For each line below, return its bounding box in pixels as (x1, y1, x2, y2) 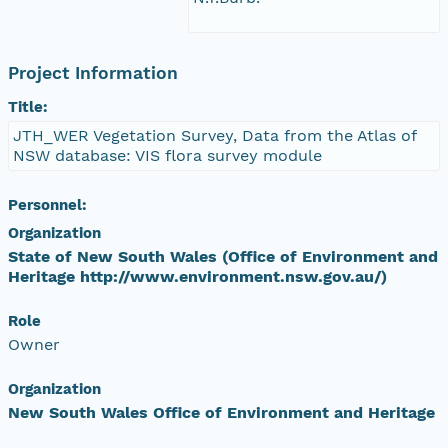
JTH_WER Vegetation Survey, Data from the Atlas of (13, 125, 417, 145)
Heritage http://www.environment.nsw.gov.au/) (8, 266, 387, 286)
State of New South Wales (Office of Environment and (8, 246, 438, 266)
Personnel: (8, 195, 87, 214)
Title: (8, 97, 48, 116)
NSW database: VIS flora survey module (13, 145, 322, 165)
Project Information (8, 62, 178, 83)
